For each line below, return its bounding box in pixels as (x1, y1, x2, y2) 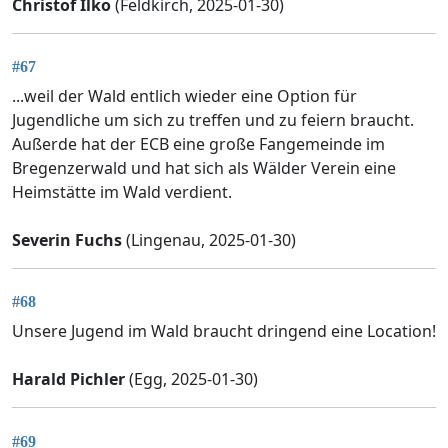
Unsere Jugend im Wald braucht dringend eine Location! (12, 320, 436, 343)
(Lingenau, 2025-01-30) (122, 229, 296, 252)
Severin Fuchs (12, 229, 122, 252)
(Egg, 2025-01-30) (125, 368, 258, 391)
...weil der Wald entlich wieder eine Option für (12, 85, 357, 108)
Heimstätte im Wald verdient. (12, 181, 232, 204)
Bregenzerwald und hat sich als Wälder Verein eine (12, 157, 396, 180)
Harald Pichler (12, 368, 125, 391)
